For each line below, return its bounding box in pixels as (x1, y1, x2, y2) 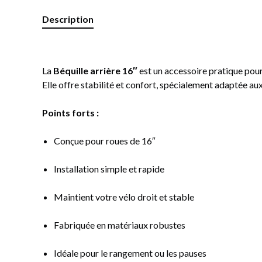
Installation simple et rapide (54, 163, 164, 174)
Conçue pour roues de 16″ (54, 135, 156, 146)
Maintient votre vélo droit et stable (54, 191, 194, 202)
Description (42, 13, 94, 25)
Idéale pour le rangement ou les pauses (54, 247, 206, 258)
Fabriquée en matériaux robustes (54, 219, 185, 230)
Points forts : (42, 107, 99, 118)
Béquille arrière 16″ (53, 65, 137, 76)
